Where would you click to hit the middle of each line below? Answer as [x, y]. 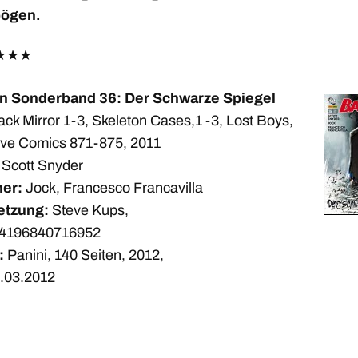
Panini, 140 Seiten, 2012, [84, 255]
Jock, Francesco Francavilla [113, 188]
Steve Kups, [89, 210]
